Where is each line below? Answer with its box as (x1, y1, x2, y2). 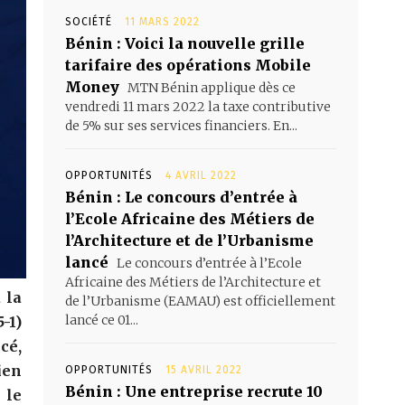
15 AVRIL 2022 (165, 363, 242, 376)
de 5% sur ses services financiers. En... (65, 117, 297, 134)
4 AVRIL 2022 (165, 168, 237, 182)
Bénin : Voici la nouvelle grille (65, 33, 305, 52)
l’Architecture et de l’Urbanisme (65, 231, 314, 250)
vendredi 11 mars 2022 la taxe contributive (65, 98, 331, 115)
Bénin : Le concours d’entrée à (65, 187, 297, 206)
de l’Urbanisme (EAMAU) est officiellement (65, 292, 335, 309)
